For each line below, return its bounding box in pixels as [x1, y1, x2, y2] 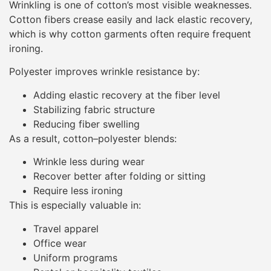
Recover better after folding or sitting [33, 170, 206, 183]
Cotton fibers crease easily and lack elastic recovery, [9, 13, 252, 25]
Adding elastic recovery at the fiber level [33, 88, 220, 101]
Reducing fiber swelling [33, 117, 140, 130]
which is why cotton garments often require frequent [9, 27, 251, 40]
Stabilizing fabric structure [33, 103, 155, 116]
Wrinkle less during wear [33, 155, 145, 168]
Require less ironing [33, 184, 123, 197]
